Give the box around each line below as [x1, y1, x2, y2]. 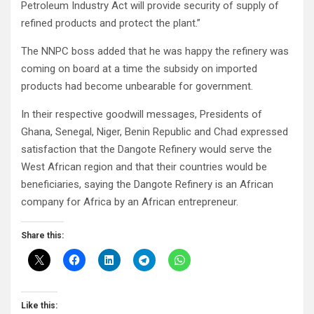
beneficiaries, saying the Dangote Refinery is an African [21, 178, 273, 191]
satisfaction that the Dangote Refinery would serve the [21, 143, 272, 156]
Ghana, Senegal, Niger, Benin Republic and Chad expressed [21, 125, 288, 139]
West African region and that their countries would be [21, 161, 267, 174]
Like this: [21, 301, 57, 311]
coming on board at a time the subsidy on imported [21, 62, 257, 76]
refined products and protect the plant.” [21, 17, 200, 30]
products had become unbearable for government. [21, 80, 253, 93]
